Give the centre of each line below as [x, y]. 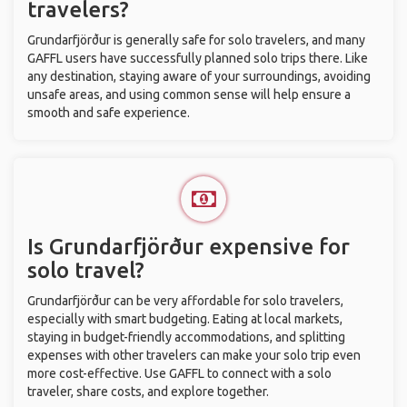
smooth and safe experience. [109, 113]
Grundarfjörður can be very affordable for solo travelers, [185, 301]
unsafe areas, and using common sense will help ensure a [189, 94]
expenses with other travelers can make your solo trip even [194, 355]
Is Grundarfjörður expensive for [189, 247]
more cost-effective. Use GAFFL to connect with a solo [179, 373]
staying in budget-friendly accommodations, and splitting [186, 337]
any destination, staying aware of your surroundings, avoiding [199, 76]
